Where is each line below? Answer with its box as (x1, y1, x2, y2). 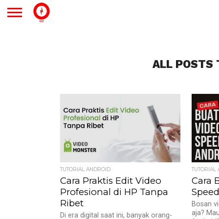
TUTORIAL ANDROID (60, 166, 111, 173)
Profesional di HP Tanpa (60, 186, 169, 197)
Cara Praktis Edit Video (60, 175, 162, 186)
